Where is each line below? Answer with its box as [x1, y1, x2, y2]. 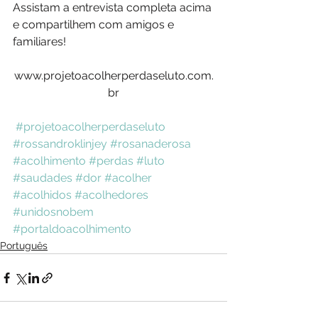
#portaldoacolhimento [13, 222, 131, 236]
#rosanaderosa [110, 137, 191, 151]
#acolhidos [13, 188, 72, 202]
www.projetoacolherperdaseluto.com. [13, 69, 214, 83]
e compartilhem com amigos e [13, 18, 177, 32]
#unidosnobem [13, 205, 94, 219]
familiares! [13, 35, 69, 49]
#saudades [13, 171, 72, 185]
